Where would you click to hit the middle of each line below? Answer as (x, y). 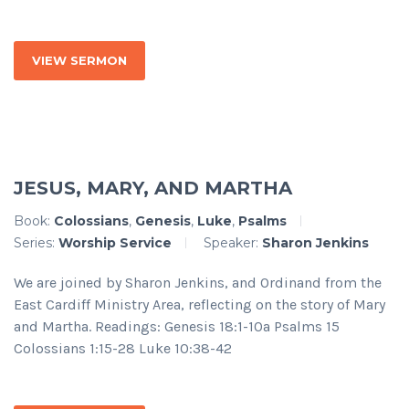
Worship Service (115, 243)
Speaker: (233, 243)
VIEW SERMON (79, 61)
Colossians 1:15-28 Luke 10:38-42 (123, 349)
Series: (36, 243)
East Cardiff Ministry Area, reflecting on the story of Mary (199, 305)
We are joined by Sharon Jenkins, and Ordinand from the (198, 283)
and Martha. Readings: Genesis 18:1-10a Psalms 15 (177, 327)
